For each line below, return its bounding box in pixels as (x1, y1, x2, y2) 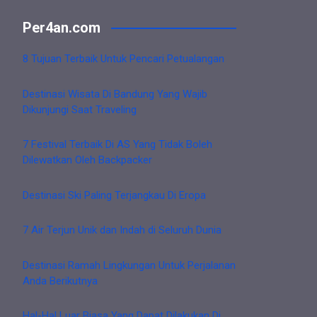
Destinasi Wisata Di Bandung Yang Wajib (23, 87, 207, 100)
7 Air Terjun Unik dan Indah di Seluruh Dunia (23, 224, 221, 237)
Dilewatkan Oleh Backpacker (23, 154, 152, 167)
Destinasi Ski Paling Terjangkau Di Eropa (23, 188, 206, 202)
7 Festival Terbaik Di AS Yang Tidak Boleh (23, 138, 212, 151)
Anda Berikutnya (23, 274, 98, 287)
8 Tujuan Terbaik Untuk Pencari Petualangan (23, 52, 224, 66)
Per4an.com (23, 19, 100, 37)
